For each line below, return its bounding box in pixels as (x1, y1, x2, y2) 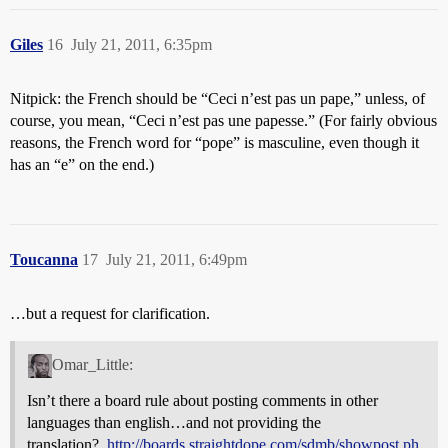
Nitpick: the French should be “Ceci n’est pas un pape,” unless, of (10, 89, 425, 107)
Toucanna (10, 250, 78, 268)
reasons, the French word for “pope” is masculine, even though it (10, 133, 419, 151)
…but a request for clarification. (10, 304, 210, 322)
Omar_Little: (51, 355, 133, 373)
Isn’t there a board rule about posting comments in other (27, 391, 378, 409)
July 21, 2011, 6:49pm (106, 250, 247, 268)
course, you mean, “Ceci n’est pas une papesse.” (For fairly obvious (10, 111, 437, 129)
